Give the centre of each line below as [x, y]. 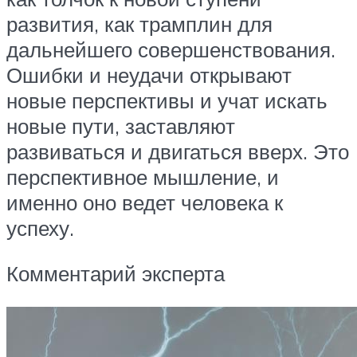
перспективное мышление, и [143, 177]
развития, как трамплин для [139, 24]
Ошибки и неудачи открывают [149, 75]
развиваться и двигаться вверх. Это [178, 151]
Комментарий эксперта [116, 274]
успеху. [40, 228]
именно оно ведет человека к [145, 202]
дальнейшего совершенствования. [171, 49]
